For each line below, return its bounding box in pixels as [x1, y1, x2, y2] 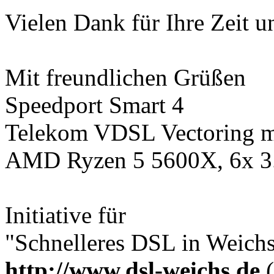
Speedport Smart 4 [5, 91, 184, 118]
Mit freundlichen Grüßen [5, 64, 246, 91]
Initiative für [5, 201, 126, 228]
